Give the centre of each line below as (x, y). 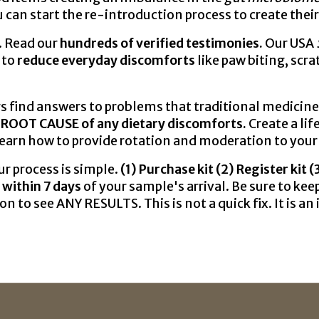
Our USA (288, 43)
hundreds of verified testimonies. (161, 43)
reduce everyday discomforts (106, 61)
